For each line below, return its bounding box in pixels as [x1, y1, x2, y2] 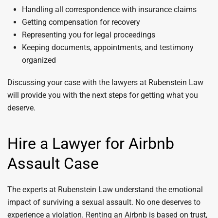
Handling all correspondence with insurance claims [22, 5, 197, 14]
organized [22, 55, 56, 65]
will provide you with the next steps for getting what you [7, 91, 198, 100]
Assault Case [7, 154, 99, 173]
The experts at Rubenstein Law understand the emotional [7, 185, 203, 194]
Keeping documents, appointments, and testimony [22, 43, 194, 52]
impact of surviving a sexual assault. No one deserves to [7, 198, 200, 207]
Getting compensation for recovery [22, 18, 140, 27]
